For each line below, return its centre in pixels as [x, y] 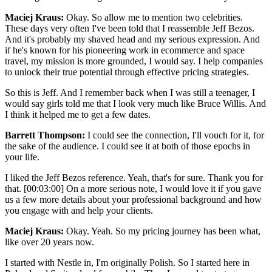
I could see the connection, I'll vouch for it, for [175, 135]
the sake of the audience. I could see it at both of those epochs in [127, 146]
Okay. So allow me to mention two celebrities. [153, 17]
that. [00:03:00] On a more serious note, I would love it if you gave [133, 188]
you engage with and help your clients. [80, 210]
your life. [22, 157]
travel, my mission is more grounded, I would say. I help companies [134, 61]
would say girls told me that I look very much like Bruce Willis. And [135, 103]
